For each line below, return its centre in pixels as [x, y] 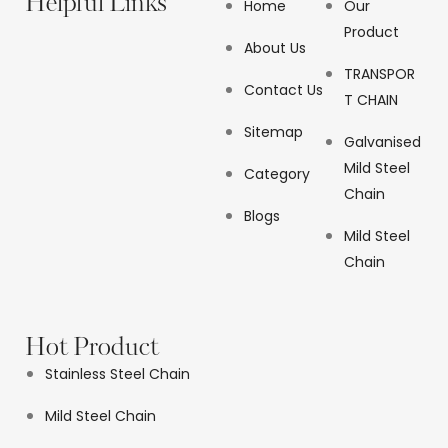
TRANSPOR [379, 74]
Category [277, 174]
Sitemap [273, 132]
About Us [275, 48]
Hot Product [92, 349]
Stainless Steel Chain [117, 374]
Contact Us [283, 90]
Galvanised [382, 142]
